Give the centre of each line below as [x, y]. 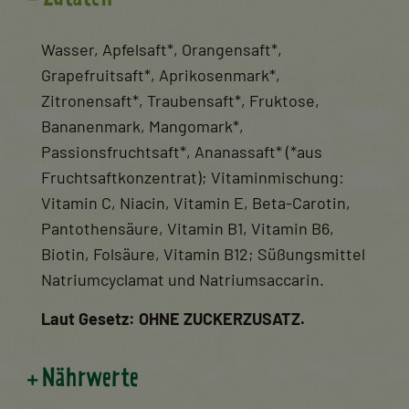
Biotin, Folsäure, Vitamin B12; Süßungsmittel [203, 253]
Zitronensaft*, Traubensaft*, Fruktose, [180, 100]
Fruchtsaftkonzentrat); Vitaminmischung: [193, 177]
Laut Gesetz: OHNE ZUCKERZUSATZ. [173, 318]
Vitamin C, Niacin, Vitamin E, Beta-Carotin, [196, 202]
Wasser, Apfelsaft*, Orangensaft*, [162, 49]
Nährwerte [90, 380]
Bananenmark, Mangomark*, [142, 126]
